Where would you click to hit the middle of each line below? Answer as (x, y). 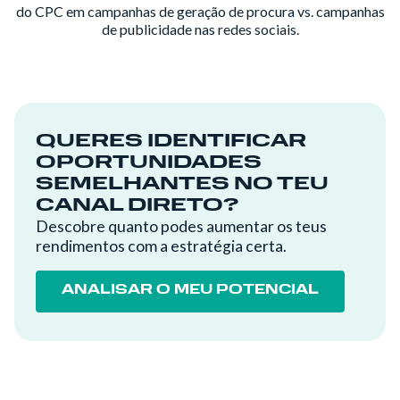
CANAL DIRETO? (137, 206)
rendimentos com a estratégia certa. (161, 246)
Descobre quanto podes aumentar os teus (181, 226)
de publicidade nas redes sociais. (200, 29)
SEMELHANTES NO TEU (182, 184)
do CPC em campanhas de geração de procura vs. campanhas (200, 11)
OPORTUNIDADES (149, 163)
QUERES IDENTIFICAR (171, 142)
